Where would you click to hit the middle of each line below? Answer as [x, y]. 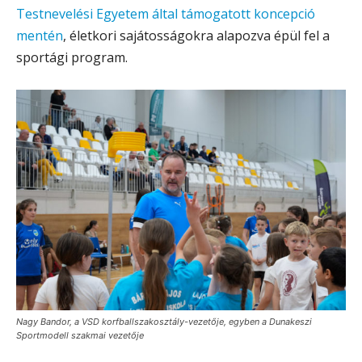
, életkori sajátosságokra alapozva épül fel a [196, 35]
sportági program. [72, 57]
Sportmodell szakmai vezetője [80, 335]
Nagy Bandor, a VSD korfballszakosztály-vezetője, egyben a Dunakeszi [164, 321]
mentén [40, 35]
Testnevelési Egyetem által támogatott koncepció [166, 13]
